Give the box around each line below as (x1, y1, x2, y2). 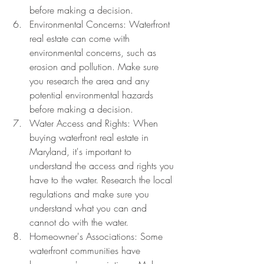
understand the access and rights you (29, 159, 177, 172)
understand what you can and (29, 202, 150, 214)
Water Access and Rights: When (29, 117, 161, 130)
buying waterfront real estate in (29, 131, 151, 144)
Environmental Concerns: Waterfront (29, 18, 173, 31)
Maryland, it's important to (29, 145, 134, 158)
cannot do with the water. (29, 216, 128, 229)
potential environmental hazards (29, 88, 156, 101)
